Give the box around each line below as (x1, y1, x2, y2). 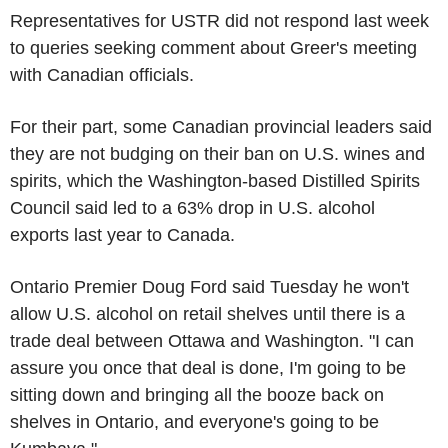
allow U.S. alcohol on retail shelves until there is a (10, 304, 405, 324)
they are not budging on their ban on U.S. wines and (10, 144, 425, 164)
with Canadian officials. (10, 65, 194, 85)
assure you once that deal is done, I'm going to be (10, 358, 406, 378)
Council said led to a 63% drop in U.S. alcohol (10, 198, 375, 218)
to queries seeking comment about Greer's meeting (10, 38, 417, 58)
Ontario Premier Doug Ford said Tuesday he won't (10, 277, 409, 297)
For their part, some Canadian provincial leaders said (10, 117, 432, 137)
